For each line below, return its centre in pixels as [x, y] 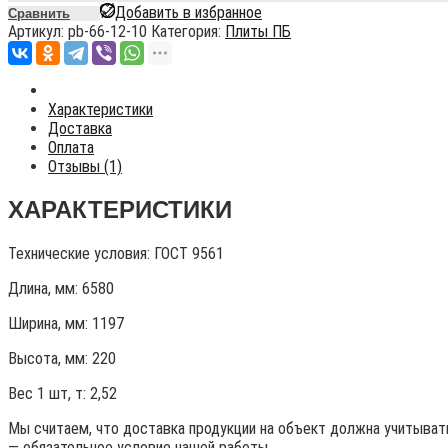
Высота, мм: [50, 359]
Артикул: [38, 32]
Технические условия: [81, 254]
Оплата [71, 148]
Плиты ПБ [258, 32]
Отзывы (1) [85, 167]
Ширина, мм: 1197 [66, 324]
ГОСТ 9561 [189, 254]
